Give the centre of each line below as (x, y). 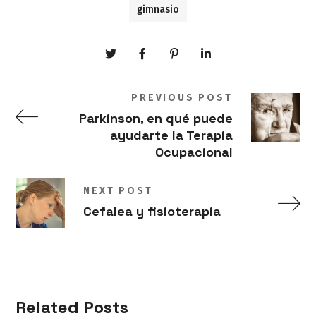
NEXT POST (118, 191)
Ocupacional (194, 152)
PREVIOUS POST (182, 98)
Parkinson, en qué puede (156, 119)
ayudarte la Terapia (171, 135)
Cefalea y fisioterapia (152, 212)
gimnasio (158, 10)
